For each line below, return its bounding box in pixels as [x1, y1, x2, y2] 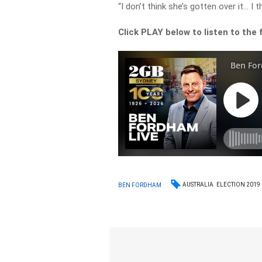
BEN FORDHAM [118, 181, 162, 188]
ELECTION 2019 [216, 181, 261, 188]
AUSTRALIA [182, 181, 214, 188]
